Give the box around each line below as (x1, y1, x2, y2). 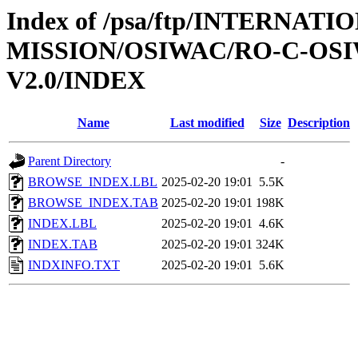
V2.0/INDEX (6, 66, 145, 94)
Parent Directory (28, 154, 111, 169)
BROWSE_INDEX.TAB (28, 196, 158, 210)
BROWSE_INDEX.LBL (28, 175, 157, 189)
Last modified (169, 116, 245, 130)
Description (288, 116, 350, 130)
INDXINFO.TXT (28, 258, 120, 272)
